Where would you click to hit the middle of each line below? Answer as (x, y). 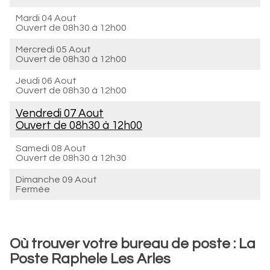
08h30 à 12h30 (95, 158)
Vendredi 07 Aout (60, 113)
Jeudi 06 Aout (46, 81)
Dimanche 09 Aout (56, 180)
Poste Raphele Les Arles (90, 259)
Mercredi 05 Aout (53, 49)
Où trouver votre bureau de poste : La (133, 244)
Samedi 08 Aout (51, 148)
